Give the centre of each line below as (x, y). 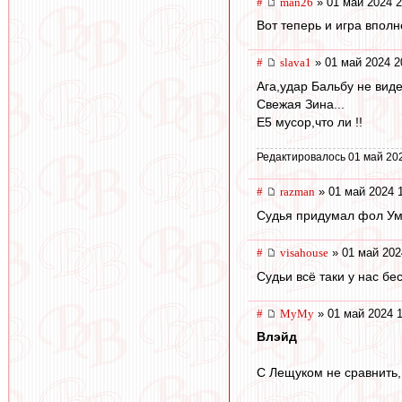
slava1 (296, 63)
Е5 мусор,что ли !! (310, 122)
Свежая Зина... (301, 105)
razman (297, 192)
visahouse (304, 253)
